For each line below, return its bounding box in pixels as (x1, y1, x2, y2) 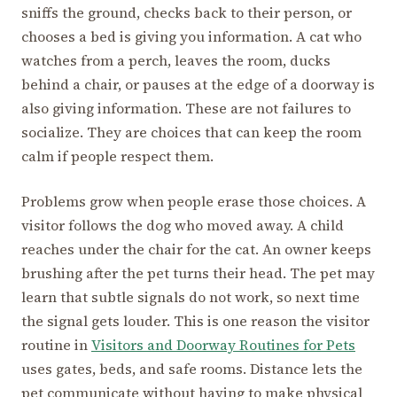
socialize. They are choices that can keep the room (21, 122, 362, 143)
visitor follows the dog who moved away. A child (21, 215, 344, 236)
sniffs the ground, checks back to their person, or (21, 3, 352, 23)
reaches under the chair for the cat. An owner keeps (21, 239, 371, 260)
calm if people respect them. (21, 146, 214, 167)
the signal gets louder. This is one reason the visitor (21, 311, 370, 331)
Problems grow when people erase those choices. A (21, 191, 366, 212)
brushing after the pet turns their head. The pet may (21, 263, 375, 284)
